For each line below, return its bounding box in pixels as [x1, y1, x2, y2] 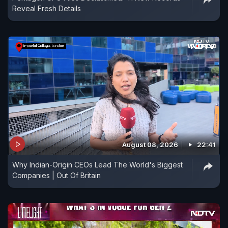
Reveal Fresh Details [12, 4, 81, 13]
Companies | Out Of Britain [12, 171, 101, 180]
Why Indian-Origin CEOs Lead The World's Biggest [12, 160, 183, 169]
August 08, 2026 [122, 140, 178, 149]
